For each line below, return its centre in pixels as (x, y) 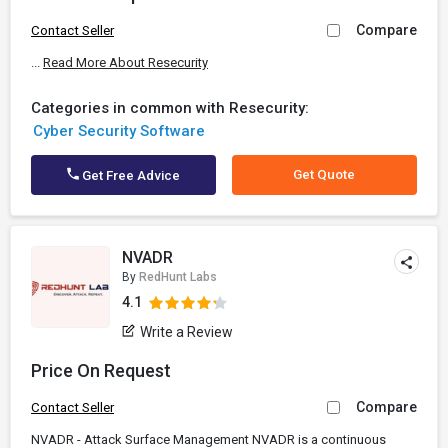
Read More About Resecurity (125, 62)
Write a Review (187, 332)
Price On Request (101, 370)
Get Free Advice (130, 175)
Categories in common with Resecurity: (170, 108)
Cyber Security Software (118, 131)
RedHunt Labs (178, 277)
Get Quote (324, 174)
